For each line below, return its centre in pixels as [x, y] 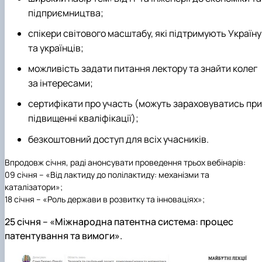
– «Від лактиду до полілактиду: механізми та [123, 174]
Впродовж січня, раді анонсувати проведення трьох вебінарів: [125, 162]
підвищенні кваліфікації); [83, 118]
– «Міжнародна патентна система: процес [137, 221]
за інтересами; [61, 83]
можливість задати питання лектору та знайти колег [143, 69]
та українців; [56, 48]
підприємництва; [66, 13]
